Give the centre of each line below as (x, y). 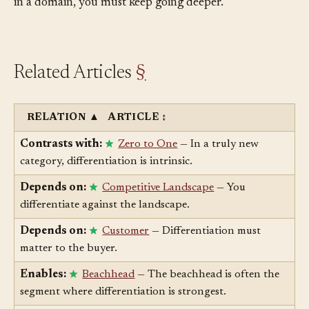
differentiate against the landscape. (105, 226)
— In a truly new (218, 165)
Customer (126, 252)
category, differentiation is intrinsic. (106, 182)
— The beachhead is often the (207, 296)
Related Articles (75, 94)
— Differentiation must (205, 252)
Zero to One (148, 165)
